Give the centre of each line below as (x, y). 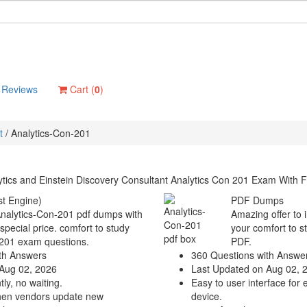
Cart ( (81, 89)
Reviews (20, 89)
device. (207, 296)
